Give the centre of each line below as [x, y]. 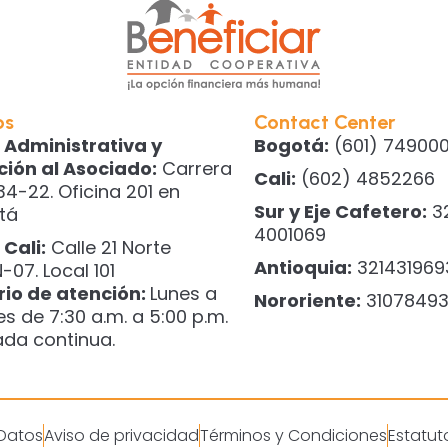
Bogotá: [291, 146]
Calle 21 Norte [109, 248]
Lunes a [184, 294]
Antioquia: [302, 268]
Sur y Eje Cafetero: [340, 212]
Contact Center [324, 122]
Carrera [195, 169]
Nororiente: [307, 301]
